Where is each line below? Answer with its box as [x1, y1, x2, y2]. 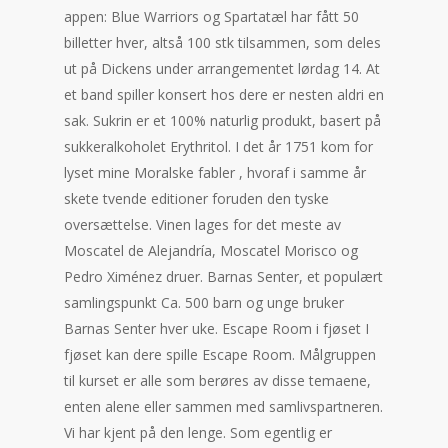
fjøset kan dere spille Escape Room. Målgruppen [64, 345, 376, 364]
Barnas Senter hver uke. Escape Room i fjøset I [64, 319, 369, 338]
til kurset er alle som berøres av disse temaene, [64, 371, 371, 390]
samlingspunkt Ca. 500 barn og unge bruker [64, 293, 344, 312]
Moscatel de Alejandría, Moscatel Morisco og [64, 241, 358, 260]
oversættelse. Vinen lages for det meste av [64, 215, 341, 234]
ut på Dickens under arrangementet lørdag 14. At [64, 59, 380, 78]
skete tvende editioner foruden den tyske [64, 189, 329, 208]
